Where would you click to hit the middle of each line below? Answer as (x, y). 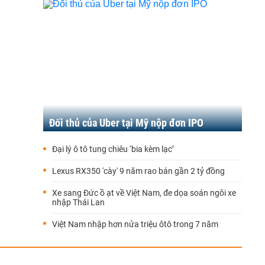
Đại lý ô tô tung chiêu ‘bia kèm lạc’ (113, 149)
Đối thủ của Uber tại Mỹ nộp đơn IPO (126, 123)
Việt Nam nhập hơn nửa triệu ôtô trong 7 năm (135, 224)
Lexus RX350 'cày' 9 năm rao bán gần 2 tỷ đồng (138, 171)
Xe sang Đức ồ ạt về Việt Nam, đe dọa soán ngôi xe (144, 193)
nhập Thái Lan (78, 202)
